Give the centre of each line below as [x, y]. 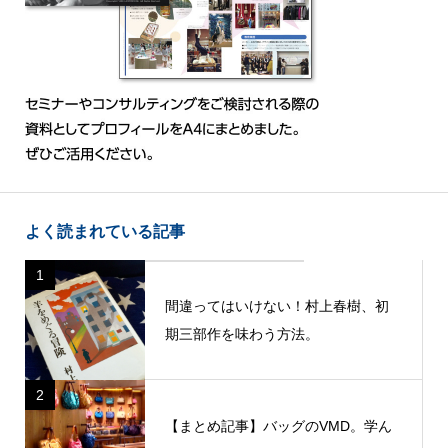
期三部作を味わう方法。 [241, 334]
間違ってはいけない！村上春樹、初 [276, 306]
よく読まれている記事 [104, 232]
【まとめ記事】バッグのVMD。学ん [278, 426]
